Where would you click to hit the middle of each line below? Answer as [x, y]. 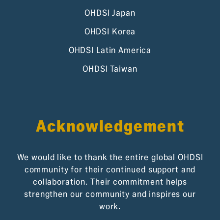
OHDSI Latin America [110, 50]
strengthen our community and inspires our [110, 194]
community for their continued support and [110, 169]
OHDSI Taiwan [110, 69]
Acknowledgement [110, 126]
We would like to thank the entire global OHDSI [110, 157]
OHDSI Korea [110, 31]
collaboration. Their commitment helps [110, 182]
